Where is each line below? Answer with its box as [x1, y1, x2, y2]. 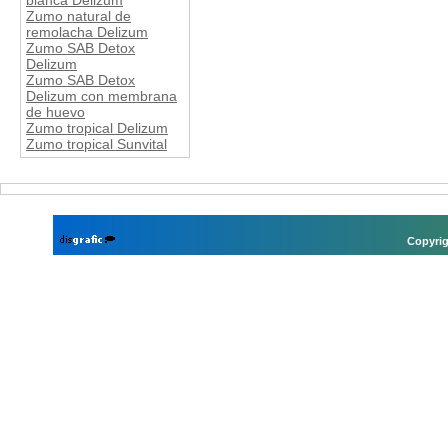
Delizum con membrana [26, 88, 177, 105]
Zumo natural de [26, 8, 131, 25]
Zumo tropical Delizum [26, 120, 168, 137]
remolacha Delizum [26, 24, 148, 41]
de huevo [26, 104, 85, 121]
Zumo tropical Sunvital [26, 136, 167, 153]
